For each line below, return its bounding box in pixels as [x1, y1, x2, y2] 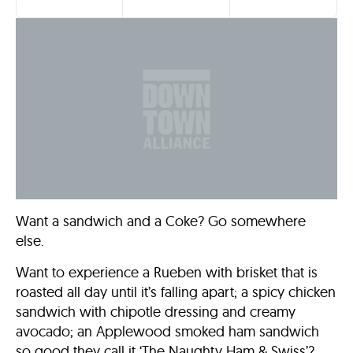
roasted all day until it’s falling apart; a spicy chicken [16, 282, 336, 301]
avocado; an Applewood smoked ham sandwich [16, 321, 319, 340]
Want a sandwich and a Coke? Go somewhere [16, 211, 306, 230]
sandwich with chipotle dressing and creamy [16, 302, 295, 321]
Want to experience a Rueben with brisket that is [16, 262, 318, 281]
